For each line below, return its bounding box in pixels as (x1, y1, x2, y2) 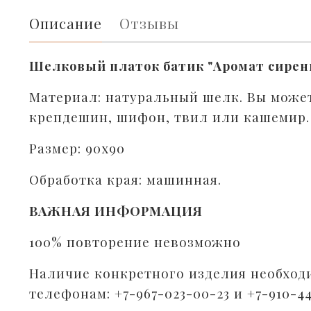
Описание (29, 13, 102, 33)
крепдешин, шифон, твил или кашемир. (29, 108, 310, 126)
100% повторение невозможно (29, 233, 241, 251)
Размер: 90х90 (29, 140, 125, 158)
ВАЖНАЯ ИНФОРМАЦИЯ (29, 202, 206, 220)
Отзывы (119, 13, 179, 33)
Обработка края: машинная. (29, 171, 221, 189)
